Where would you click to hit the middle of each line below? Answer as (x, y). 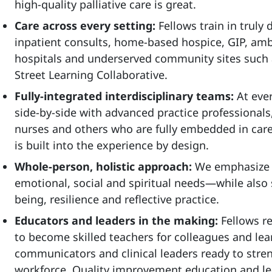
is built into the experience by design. (112, 145)
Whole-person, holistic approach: (105, 166)
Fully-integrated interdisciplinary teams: (126, 96)
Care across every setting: (87, 25)
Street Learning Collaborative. (91, 75)
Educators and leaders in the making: (118, 220)
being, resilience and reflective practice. (117, 199)
